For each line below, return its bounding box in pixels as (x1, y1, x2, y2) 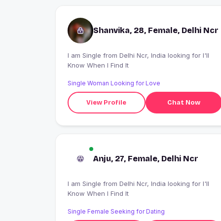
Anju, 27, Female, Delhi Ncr (93, 154, 198, 163)
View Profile (86, 98, 127, 107)
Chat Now (167, 98, 200, 107)
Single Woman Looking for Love (68, 79, 160, 87)
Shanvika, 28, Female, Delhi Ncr (93, 26, 219, 35)
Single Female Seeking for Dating (68, 208, 165, 215)
